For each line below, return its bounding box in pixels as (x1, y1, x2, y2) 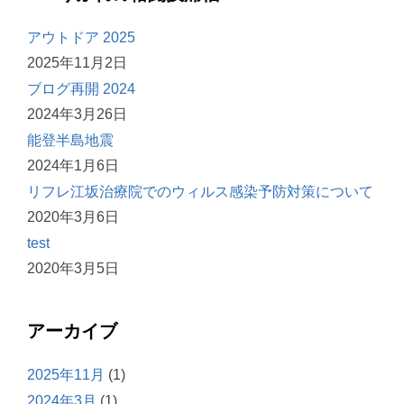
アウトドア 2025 (27, 30, 135, 46)
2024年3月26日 (27, 106, 127, 123)
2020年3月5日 (27, 261, 119, 277)
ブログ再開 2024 (27, 81, 135, 97)
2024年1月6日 (27, 158, 119, 174)
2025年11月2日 (27, 55, 127, 71)
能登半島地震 (27, 133, 114, 149)
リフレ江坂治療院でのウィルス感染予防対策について (27, 184, 373, 200)
